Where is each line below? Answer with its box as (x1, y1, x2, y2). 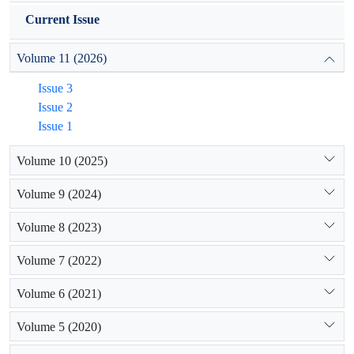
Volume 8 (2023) (17, 219, 101, 235)
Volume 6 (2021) (17, 285, 101, 301)
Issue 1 (38, 119, 73, 134)
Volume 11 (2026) (17, 50, 107, 66)
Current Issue (25, 12, 100, 27)
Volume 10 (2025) (17, 153, 107, 168)
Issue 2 (38, 100, 73, 115)
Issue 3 (38, 81, 73, 96)
